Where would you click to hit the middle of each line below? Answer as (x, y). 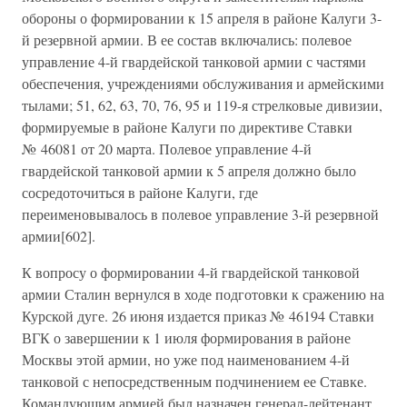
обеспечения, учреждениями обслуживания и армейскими (203, 83)
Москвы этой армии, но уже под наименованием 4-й (186, 359)
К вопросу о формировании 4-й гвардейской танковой (191, 272)
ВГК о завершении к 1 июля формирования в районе (186, 338)
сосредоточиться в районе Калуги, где (140, 192)
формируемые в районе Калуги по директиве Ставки (187, 127)
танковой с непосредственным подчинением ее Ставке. (194, 381)
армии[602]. (59, 236)
